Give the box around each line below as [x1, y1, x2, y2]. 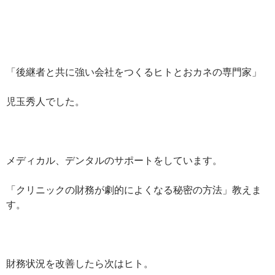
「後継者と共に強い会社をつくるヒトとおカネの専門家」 [6, 65, 261, 77]
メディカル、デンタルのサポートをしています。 [6, 153, 222, 166]
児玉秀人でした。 [6, 95, 85, 107]
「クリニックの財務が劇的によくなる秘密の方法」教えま [6, 183, 261, 195]
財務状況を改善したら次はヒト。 [6, 257, 153, 269]
